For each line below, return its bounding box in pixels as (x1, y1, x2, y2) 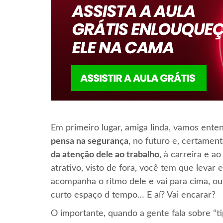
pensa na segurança (51, 136, 128, 146)
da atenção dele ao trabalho (51, 150, 159, 159)
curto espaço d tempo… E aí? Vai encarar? (51, 190, 216, 200)
